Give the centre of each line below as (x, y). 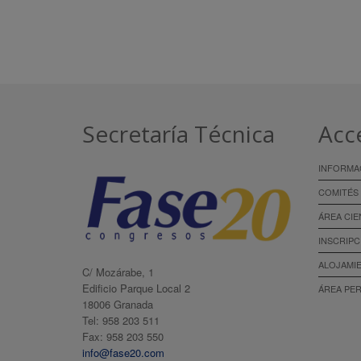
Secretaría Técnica (178, 134)
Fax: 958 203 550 (123, 337)
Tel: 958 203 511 (121, 321)
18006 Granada (118, 305)
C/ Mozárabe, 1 (118, 272)
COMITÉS (338, 192)
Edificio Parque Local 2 (136, 288)
